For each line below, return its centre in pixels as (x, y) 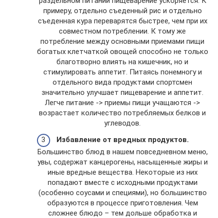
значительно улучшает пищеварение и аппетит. (122, 92)
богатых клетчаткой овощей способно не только (122, 52)
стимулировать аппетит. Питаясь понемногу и (122, 72)
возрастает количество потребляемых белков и (122, 113)
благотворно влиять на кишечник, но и (122, 62)
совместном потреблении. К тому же (122, 31)
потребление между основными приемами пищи (122, 41)
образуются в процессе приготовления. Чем (122, 203)
